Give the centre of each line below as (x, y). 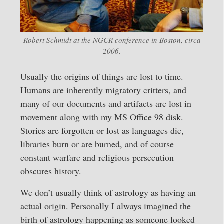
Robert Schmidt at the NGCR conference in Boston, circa (112, 40)
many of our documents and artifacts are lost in (106, 103)
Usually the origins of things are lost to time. (102, 76)
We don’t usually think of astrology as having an (108, 192)
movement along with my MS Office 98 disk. (102, 117)
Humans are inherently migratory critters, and (103, 90)
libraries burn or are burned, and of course (97, 144)
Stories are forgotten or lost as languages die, (102, 130)
